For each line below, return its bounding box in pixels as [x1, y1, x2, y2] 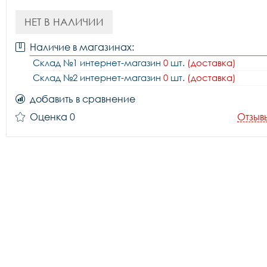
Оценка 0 [30, 111, 75, 123]
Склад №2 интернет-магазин [33, 72, 163, 83]
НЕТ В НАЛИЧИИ [24, 15, 104, 28]
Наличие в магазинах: [30, 41, 134, 53]
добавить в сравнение [30, 93, 135, 105]
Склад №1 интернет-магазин [33, 57, 163, 68]
